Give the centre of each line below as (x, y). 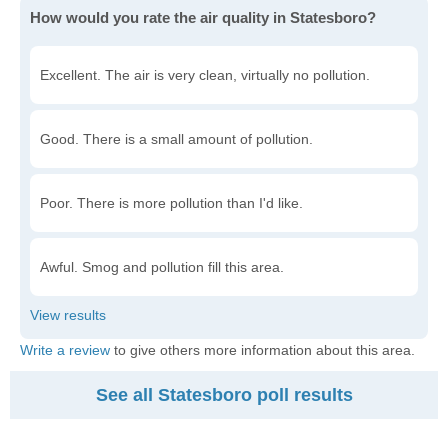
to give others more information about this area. (262, 350)
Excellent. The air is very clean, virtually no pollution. (205, 75)
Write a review (65, 350)
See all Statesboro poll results (224, 395)
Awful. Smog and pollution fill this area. (162, 267)
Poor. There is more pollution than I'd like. (171, 203)
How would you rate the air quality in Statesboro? (203, 17)
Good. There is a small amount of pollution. (176, 139)
